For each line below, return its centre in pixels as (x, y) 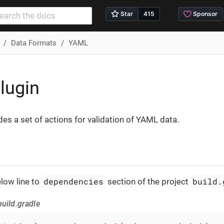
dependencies (74, 181)
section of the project (148, 181)
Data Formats (33, 43)
